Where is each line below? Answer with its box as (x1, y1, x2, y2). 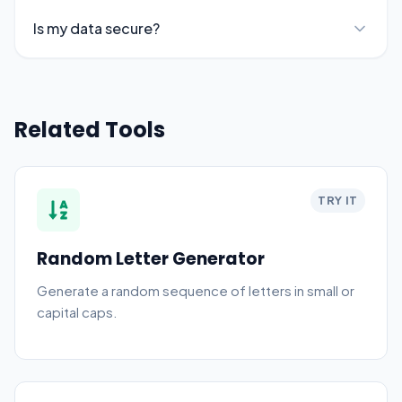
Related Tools (14, 115, 165, 144)
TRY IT (318, 193, 358, 207)
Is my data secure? (33, 19, 160, 38)
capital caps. (37, 303, 118, 320)
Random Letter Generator (37, 247, 265, 271)
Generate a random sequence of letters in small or (37, 282, 354, 299)
